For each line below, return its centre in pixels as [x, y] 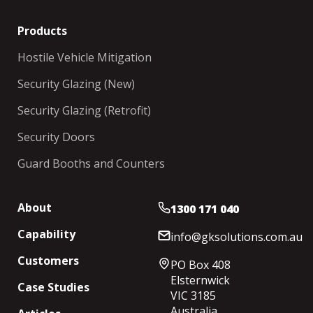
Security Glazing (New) [76, 84]
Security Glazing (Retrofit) [84, 110]
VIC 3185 [193, 296]
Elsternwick [200, 280]
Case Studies [53, 287]
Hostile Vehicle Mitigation [85, 57]
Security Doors [56, 137]
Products [42, 31]
